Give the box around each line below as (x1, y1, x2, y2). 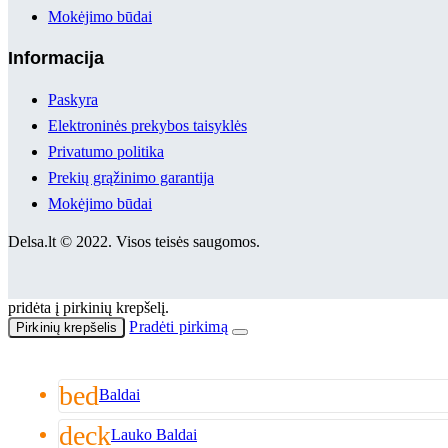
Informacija (8, 47, 104, 68)
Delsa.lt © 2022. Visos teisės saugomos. (8, 232, 260, 250)
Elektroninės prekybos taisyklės (48, 116, 247, 134)
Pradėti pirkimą (129, 317, 228, 335)
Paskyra (48, 90, 98, 108)
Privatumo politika (48, 142, 164, 160)
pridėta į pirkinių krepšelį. (8, 298, 169, 316)
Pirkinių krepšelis (16, 319, 118, 335)
